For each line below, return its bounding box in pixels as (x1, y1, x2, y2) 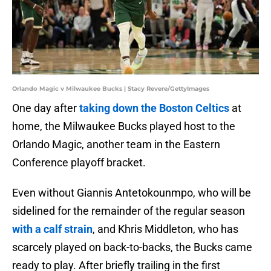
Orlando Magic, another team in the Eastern (12, 138, 220, 151)
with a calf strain (12, 223, 93, 236)
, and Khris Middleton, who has (93, 223, 238, 236)
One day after (12, 102, 79, 115)
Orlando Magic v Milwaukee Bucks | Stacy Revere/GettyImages (12, 85, 209, 93)
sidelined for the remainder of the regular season (12, 204, 245, 218)
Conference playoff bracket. (12, 156, 146, 169)
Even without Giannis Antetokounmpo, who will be (12, 186, 251, 200)
